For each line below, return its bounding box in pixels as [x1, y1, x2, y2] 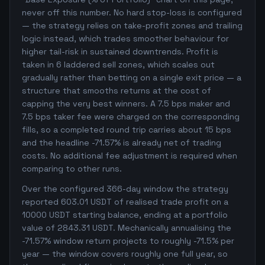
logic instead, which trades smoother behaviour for [22, 33, 229, 44]
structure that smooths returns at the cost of [22, 85, 211, 96]
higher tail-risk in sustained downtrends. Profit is [22, 46, 218, 57]
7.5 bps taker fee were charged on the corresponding [22, 111, 240, 122]
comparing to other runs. [22, 163, 122, 174]
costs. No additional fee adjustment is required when [22, 150, 237, 161]
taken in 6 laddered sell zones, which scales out [22, 59, 215, 70]
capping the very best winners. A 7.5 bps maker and [22, 98, 230, 109]
